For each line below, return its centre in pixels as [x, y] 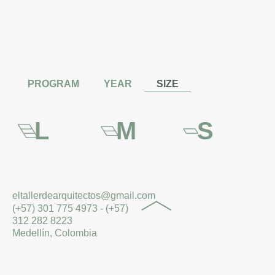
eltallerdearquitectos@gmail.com [84, 196]
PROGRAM [53, 84]
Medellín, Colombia [55, 233]
